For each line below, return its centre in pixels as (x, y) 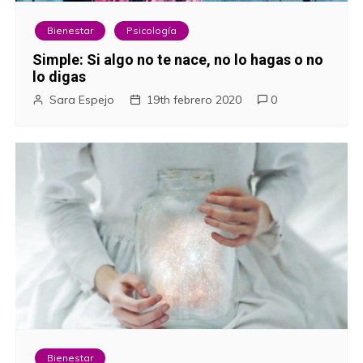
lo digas (60, 76)
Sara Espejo (82, 99)
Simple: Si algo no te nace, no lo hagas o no (178, 59)
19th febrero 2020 (194, 99)
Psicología (152, 30)
